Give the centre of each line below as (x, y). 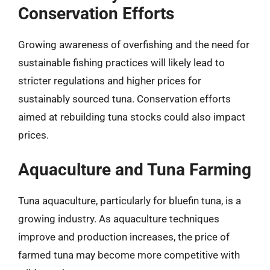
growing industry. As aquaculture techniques (119, 218)
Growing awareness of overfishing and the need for (134, 45)
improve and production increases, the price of (124, 237)
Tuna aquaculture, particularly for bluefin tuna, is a (130, 200)
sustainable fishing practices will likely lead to (121, 63)
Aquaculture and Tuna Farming (135, 169)
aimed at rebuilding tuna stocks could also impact (132, 117)
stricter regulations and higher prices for (110, 81)
